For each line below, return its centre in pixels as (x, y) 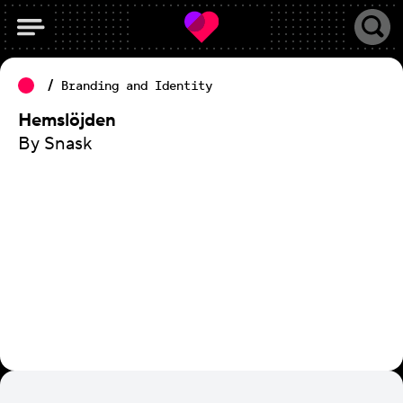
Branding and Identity (137, 85)
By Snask (55, 144)
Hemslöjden (67, 121)
